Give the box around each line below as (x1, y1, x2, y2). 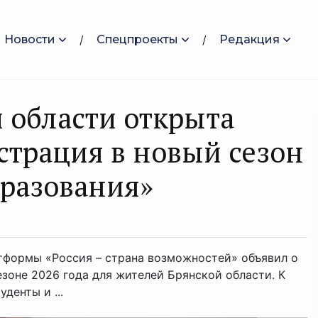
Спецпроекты (97, 32, 178, 46)
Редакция (219, 32, 280, 46)
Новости (4, 32, 55, 46)
